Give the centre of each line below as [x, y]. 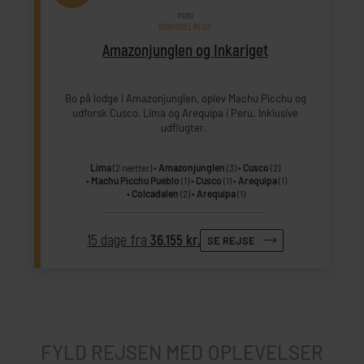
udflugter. [185, 127]
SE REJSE [232, 240]
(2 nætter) [132, 168]
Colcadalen [155, 194]
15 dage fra [119, 240]
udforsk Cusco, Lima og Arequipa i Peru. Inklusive [185, 113]
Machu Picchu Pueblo [135, 181]
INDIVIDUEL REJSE [185, 28]
